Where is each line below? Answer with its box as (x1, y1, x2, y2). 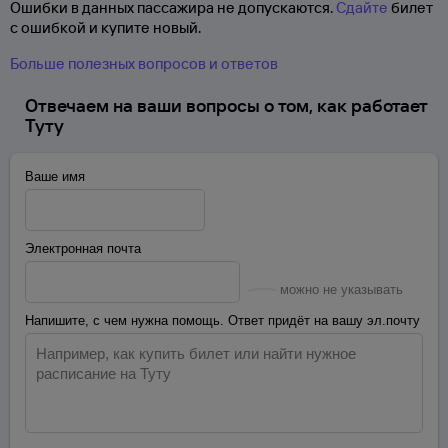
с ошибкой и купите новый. (10, 18, 201, 37)
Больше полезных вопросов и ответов (10, 54, 278, 73)
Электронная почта (25, 241, 141, 256)
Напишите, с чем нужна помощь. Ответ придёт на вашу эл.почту (25, 313, 420, 328)
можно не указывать (280, 282, 403, 297)
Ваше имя (25, 169, 85, 184)
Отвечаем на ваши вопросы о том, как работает (25, 94, 428, 117)
